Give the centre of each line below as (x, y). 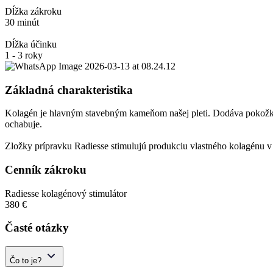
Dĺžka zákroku (33, 11)
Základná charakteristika (69, 90)
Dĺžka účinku (31, 44)
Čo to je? (26, 261)
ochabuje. (23, 124)
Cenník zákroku (46, 170)
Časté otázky (37, 228)
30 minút (22, 22)
